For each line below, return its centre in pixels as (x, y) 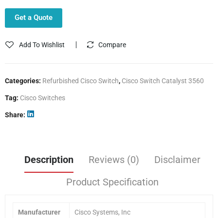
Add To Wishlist (42, 45)
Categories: (24, 81)
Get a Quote (34, 17)
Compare (112, 45)
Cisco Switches (43, 98)
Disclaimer (177, 159)
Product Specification (112, 182)
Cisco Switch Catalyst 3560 (163, 81)
